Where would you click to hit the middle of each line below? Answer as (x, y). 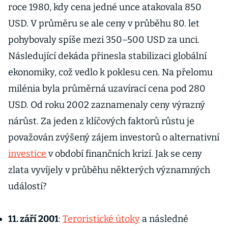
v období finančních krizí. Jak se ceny (124, 154)
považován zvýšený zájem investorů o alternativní (114, 137)
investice (27, 154)
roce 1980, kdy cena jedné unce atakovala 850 (105, 7)
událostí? (27, 186)
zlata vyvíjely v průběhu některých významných (109, 170)
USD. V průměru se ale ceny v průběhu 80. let (104, 23)
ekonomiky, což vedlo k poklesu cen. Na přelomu (110, 72)
